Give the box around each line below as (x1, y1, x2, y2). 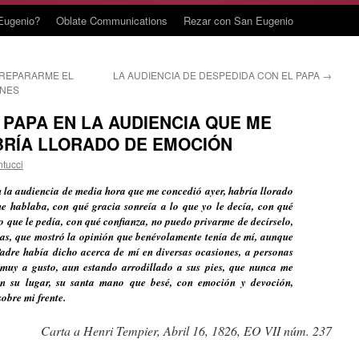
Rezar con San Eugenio (184, 13, 293, 28)
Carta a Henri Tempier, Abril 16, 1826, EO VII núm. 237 (41, 322, 332, 339)
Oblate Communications (56, 13, 167, 28)
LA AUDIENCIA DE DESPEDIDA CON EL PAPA (113, 68, 322, 82)
